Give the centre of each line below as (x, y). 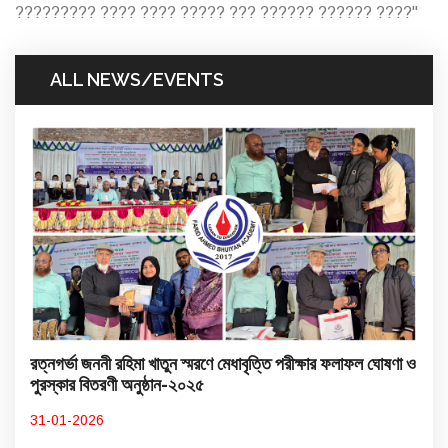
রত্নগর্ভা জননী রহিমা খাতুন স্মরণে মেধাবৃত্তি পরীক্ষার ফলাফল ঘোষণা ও (223, 364)
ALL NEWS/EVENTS (137, 79)
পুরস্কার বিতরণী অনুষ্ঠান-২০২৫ (117, 385)
